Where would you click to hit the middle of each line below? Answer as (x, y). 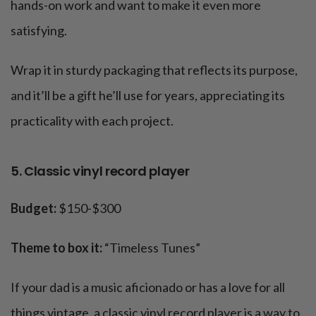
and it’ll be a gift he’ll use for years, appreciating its (148, 96)
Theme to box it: (56, 248)
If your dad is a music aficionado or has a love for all (148, 287)
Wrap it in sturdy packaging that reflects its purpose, (154, 70)
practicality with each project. (92, 121)
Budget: (34, 208)
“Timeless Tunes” (151, 248)
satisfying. (39, 31)
